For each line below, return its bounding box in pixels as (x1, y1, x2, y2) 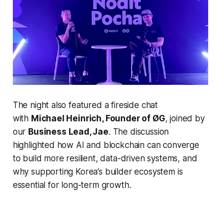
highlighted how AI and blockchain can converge (12, 140, 199, 150)
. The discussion (108, 126, 169, 137)
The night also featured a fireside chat (12, 100, 158, 110)
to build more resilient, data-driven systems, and (12, 153, 197, 163)
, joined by (165, 113, 205, 123)
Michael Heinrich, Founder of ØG (31, 113, 165, 123)
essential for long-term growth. (12, 180, 131, 190)
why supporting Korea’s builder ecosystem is (12, 166, 183, 177)
